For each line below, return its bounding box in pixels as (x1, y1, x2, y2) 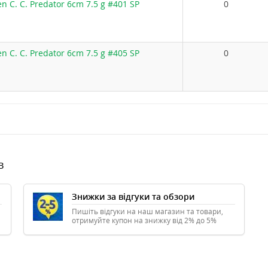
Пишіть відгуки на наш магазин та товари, (72, 206, 223, 217)
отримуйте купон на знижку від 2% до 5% (72, 215, 217, 226)
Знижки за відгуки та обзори (72, 191, 194, 202)
